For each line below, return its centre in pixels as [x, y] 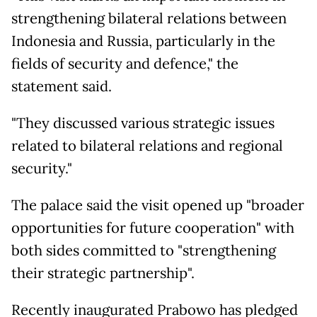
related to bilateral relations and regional [147, 146]
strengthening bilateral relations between [149, 19]
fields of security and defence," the [125, 64]
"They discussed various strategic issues [143, 123]
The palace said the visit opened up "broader [158, 206]
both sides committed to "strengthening [144, 251]
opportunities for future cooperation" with [153, 228]
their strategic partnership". [103, 273]
